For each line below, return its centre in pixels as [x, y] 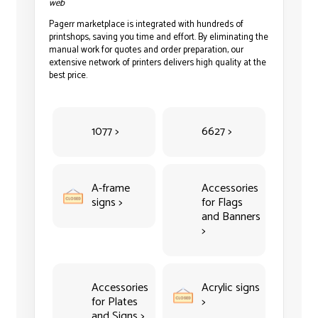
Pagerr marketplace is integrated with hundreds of [147, 24]
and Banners [231, 217]
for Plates [115, 302]
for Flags [222, 203]
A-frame [111, 188]
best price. [68, 76]
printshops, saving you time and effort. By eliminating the [159, 37]
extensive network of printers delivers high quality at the [158, 63]
